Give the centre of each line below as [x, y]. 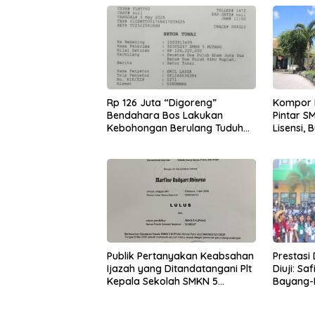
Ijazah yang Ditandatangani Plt [179, 269]
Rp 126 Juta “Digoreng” [162, 103]
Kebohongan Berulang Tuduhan [181, 128]
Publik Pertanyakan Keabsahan [180, 256]
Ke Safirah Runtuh [149, 141]
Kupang [125, 294]
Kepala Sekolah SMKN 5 [162, 282]
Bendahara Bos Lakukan [165, 116]
